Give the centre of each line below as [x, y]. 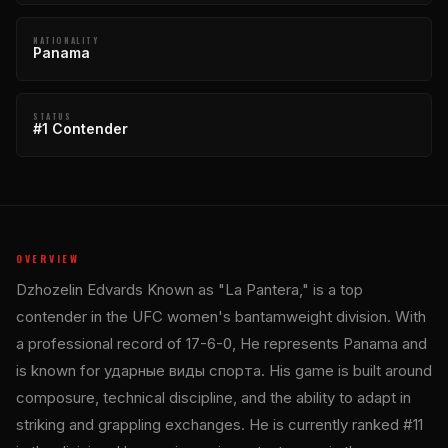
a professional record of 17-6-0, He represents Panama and [221, 343]
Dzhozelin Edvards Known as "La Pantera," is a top [189, 289]
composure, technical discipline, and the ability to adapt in [213, 397]
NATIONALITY [66, 39]
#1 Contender [80, 128]
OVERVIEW [47, 258]
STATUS [52, 115]
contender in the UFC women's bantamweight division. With [221, 316]
